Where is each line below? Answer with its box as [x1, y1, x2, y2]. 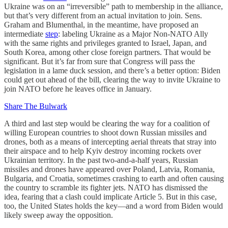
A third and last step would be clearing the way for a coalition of [4, 119, 210, 128]
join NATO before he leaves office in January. [4, 84, 152, 93]
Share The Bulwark [4, 102, 67, 110]
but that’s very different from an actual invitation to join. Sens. [4, 11, 202, 20]
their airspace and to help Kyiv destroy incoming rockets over [4, 147, 201, 155]
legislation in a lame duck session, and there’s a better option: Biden [4, 66, 220, 75]
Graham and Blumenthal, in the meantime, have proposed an [4, 20, 198, 29]
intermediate [4, 30, 45, 38]
